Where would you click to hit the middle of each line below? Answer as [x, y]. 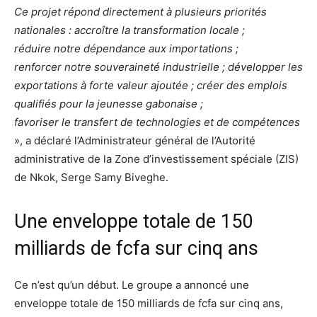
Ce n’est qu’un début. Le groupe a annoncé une [132, 284]
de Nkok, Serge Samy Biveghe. [91, 177]
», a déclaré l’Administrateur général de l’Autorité [135, 140]
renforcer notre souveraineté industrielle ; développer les [158, 67]
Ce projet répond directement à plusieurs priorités [140, 11]
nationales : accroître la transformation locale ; [129, 30]
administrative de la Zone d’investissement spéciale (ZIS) [156, 158]
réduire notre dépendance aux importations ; [126, 48]
